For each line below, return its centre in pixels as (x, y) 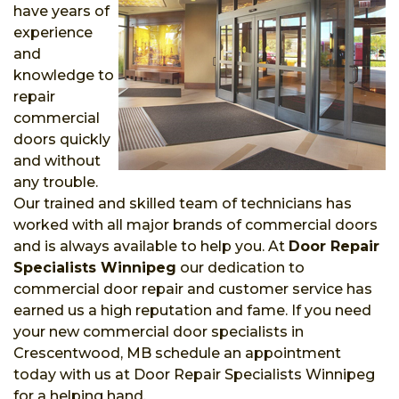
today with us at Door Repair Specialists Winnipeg (194, 374)
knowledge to (64, 75)
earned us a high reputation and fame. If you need (192, 310)
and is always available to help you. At (151, 246)
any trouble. (56, 182)
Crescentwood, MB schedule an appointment (177, 353)
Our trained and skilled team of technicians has (183, 203)
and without (57, 160)
